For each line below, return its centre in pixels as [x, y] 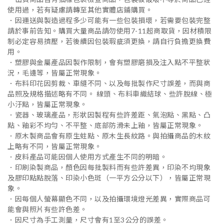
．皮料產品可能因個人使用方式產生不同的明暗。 [88, 156]
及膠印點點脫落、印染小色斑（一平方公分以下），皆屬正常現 [109, 177]
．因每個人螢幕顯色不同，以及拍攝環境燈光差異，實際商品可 [109, 198]
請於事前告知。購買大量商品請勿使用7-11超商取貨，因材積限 [109, 30]
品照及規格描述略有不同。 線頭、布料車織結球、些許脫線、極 [110, 93]
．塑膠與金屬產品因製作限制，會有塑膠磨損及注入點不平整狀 [109, 62]
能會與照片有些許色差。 [48, 209]
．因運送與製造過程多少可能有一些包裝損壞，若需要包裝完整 [109, 20]
